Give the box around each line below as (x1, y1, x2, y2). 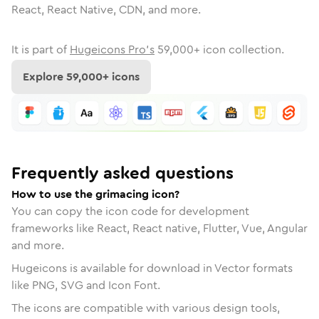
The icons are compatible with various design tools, (11, 299, 280, 316)
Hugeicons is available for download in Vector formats (11, 259, 293, 276)
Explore (23, 68, 66, 85)
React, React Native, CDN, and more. (11, 1, 201, 18)
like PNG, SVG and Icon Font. (11, 276, 160, 293)
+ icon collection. (194, 41, 284, 58)
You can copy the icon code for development (11, 202, 249, 219)
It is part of (11, 41, 67, 58)
